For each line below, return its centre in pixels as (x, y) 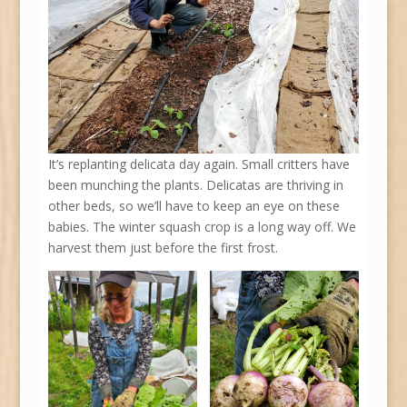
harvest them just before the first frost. (163, 247)
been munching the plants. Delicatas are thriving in (195, 184)
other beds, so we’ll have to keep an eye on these (194, 205)
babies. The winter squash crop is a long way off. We (202, 226)
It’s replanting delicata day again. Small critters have (199, 164)
